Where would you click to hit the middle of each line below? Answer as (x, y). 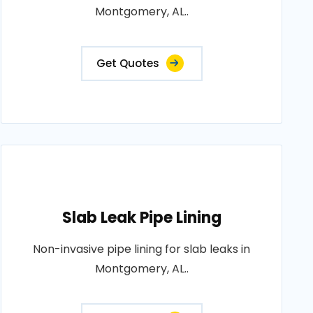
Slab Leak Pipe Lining (141, 218)
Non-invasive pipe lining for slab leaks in (142, 249)
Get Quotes (128, 64)
